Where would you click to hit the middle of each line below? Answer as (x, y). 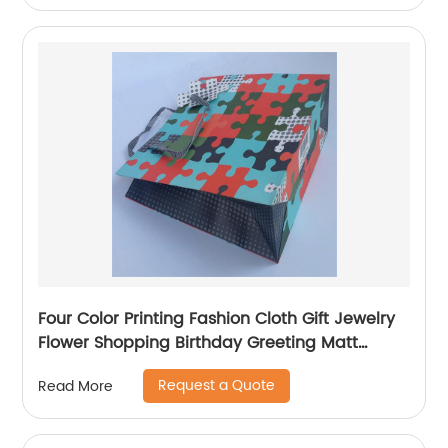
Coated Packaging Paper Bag (158, 367)
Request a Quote (217, 385)
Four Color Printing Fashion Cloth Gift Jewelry (217, 319)
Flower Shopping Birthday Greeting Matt (198, 343)
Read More (76, 386)
